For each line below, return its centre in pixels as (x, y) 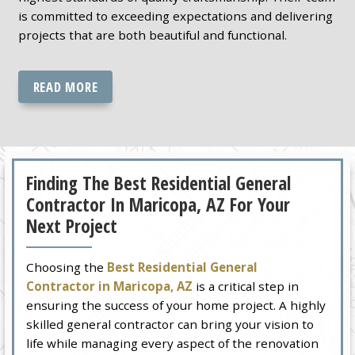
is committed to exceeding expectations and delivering (175, 15)
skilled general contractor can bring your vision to (170, 324)
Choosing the (67, 267)
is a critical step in (246, 286)
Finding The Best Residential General (159, 183)
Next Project (72, 226)
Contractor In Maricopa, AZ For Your (158, 205)
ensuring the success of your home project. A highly (176, 305)
